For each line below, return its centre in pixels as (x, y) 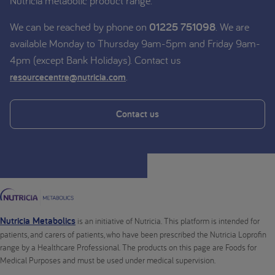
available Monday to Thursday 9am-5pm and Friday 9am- (135, 43)
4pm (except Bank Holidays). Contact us (95, 60)
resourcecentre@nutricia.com (68, 77)
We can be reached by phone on (79, 26)
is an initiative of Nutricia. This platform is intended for (168, 221)
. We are (232, 26)
